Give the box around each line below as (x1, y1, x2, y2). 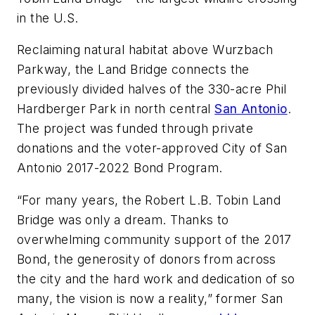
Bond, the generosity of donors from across (17, 251, 276, 266)
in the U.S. (17, 10, 79, 25)
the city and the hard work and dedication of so (17, 271, 295, 286)
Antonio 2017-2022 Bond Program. (17, 160, 223, 176)
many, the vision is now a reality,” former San (17, 290, 283, 306)
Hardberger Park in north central (17, 101, 215, 117)
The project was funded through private (17, 121, 254, 136)
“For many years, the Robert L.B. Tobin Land (17, 192, 281, 207)
